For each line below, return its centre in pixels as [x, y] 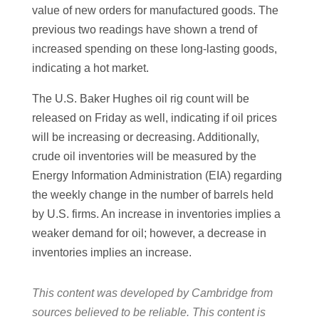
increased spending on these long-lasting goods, [154, 49]
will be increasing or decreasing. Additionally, [145, 137]
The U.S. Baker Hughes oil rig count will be [140, 99]
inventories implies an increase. [111, 253]
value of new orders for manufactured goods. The [155, 11]
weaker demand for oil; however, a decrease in [149, 234]
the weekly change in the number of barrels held [152, 195]
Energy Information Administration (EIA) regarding [157, 176]
